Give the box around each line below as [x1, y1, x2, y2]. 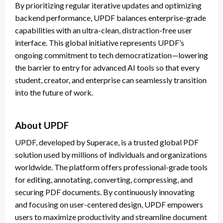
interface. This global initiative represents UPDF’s [15, 38, 184, 48]
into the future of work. [15, 88, 93, 98]
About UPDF [15, 119, 69, 131]
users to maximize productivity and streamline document [15, 212, 207, 222]
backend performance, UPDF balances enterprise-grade [15, 13, 206, 23]
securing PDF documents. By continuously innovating [15, 187, 195, 197]
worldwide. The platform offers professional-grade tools [15, 162, 208, 172]
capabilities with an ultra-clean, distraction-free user [15, 25, 192, 35]
